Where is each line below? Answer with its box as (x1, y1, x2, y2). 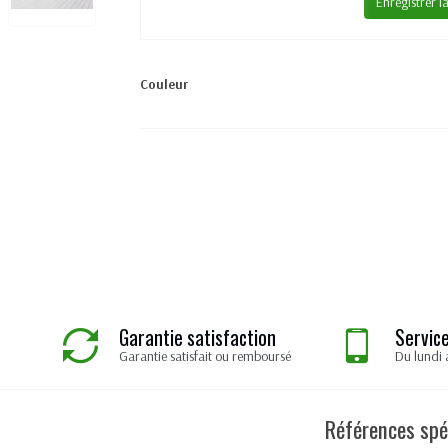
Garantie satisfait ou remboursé (119, 347, 291, 366)
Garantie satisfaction (119, 323, 276, 353)
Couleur (140, 76, 188, 92)
